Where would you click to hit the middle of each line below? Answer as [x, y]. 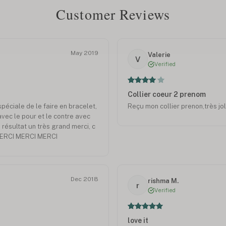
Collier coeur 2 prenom [167, 95]
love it [138, 221]
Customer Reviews [113, 14]
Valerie [159, 54]
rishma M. [163, 181]
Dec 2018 [84, 179]
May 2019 [84, 53]
